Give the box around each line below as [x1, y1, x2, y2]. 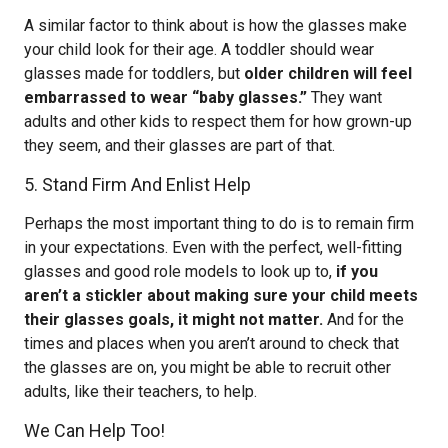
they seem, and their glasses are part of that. [24, 136, 335, 155]
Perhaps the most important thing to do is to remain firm [24, 214, 414, 233]
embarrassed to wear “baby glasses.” [24, 88, 307, 107]
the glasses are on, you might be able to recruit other [24, 358, 391, 377]
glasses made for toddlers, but [24, 64, 244, 83]
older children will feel [244, 64, 412, 83]
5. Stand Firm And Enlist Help [24, 174, 251, 195]
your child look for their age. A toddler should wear [24, 40, 374, 59]
